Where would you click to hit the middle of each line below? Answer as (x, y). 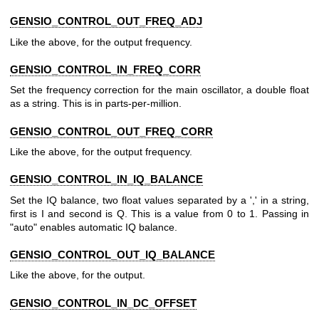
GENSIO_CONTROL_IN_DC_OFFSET (103, 303)
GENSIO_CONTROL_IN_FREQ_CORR (105, 70)
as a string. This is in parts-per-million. (96, 104)
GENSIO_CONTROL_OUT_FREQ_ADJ (106, 21)
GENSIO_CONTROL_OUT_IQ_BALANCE (113, 255)
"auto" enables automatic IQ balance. (94, 227)
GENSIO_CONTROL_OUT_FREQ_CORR (111, 131)
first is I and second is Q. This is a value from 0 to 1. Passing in (159, 213)
